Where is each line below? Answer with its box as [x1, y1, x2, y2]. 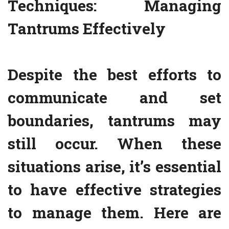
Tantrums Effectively [8, 18, 166, 39]
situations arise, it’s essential [8, 156, 221, 177]
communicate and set [8, 87, 221, 108]
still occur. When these [8, 133, 221, 154]
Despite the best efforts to [8, 64, 221, 85]
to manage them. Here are [8, 202, 221, 223]
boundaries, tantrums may [8, 110, 221, 131]
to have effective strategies [8, 179, 221, 200]
